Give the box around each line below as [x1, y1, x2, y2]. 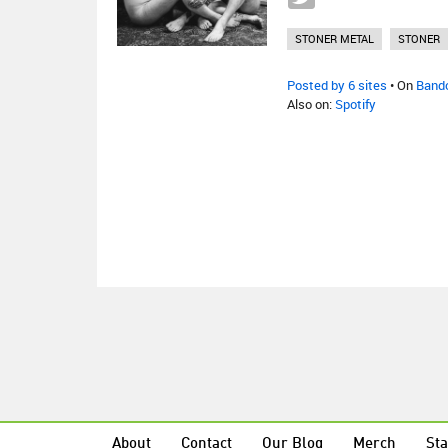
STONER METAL [295, 31, 374, 46]
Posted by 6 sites [287, 76, 387, 94]
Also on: [287, 95, 335, 113]
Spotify [335, 95, 376, 113]
